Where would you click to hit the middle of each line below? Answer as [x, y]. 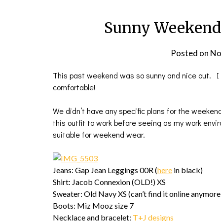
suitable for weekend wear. [99, 134]
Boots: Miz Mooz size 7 [93, 205]
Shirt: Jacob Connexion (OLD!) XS [109, 182]
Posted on [190, 53]
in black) [187, 170]
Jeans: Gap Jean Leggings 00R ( [105, 170]
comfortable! [74, 87]
